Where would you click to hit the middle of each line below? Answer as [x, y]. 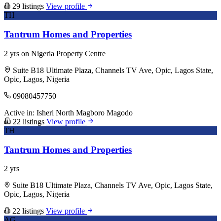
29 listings [28, 6]
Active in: [19, 112]
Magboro [90, 112]
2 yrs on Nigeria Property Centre [55, 53]
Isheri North [55, 112]
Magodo [120, 112]
